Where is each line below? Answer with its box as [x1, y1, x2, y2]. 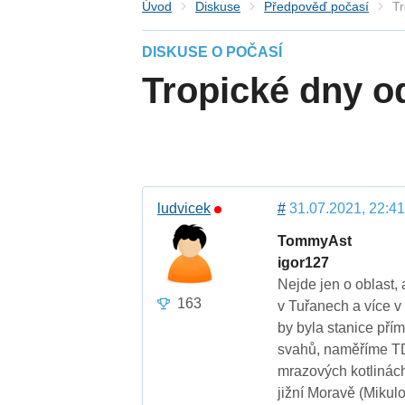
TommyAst [277, 233, 352, 250]
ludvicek [157, 201, 212, 217]
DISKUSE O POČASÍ [142, 44, 283, 61]
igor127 [277, 255, 329, 271]
